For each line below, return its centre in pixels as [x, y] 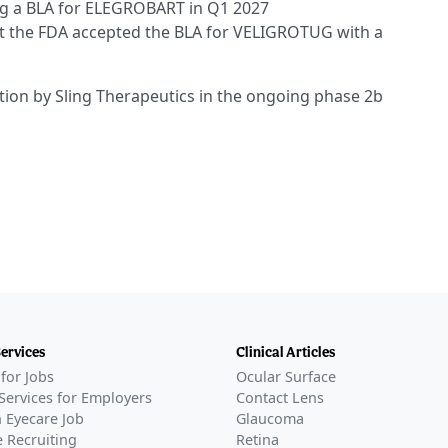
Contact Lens [280, 398]
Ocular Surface [286, 377]
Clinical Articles [285, 352]
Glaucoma [270, 419]
